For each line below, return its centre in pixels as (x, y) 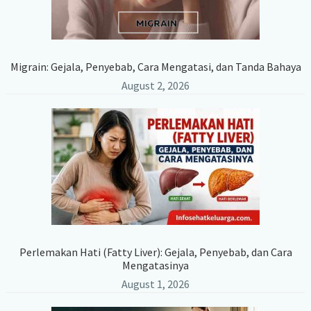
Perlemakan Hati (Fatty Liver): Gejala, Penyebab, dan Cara (155, 252)
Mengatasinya (155, 265)
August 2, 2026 (155, 85)
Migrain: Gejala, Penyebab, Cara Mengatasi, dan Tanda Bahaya (155, 66)
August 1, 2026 (155, 284)
